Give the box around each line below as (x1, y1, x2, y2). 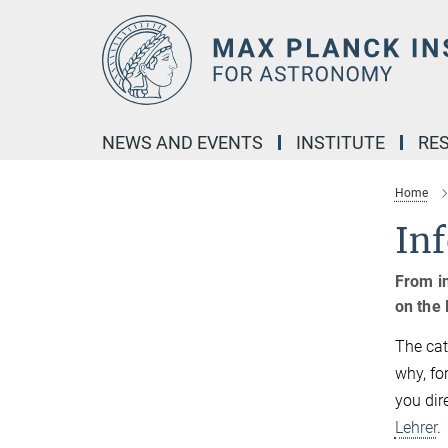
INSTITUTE (296, 132, 385, 153)
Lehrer (394, 418, 438, 437)
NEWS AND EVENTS (102, 132, 263, 153)
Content (5, 36, 60, 55)
